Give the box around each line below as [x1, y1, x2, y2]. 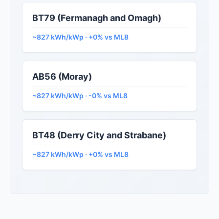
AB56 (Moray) [32, 71, 92, 82]
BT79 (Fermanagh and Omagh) [32, 13, 161, 23]
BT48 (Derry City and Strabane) [32, 130, 166, 141]
